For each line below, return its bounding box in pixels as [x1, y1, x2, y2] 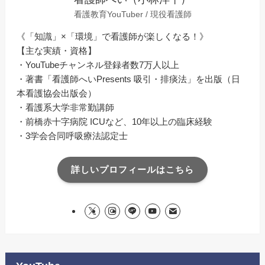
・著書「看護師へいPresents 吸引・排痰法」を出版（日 [17, 73, 241, 84]
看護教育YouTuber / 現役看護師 [73, 9, 192, 19]
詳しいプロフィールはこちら [71, 164, 194, 175]
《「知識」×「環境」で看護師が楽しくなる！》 [17, 31, 209, 41]
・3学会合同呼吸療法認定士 [17, 130, 128, 141]
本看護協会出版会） [17, 88, 97, 98]
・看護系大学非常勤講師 [17, 102, 115, 112]
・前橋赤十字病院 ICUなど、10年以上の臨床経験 [17, 116, 213, 127]
